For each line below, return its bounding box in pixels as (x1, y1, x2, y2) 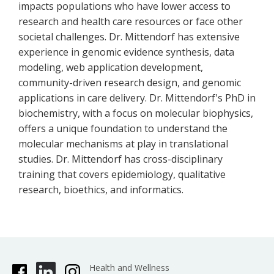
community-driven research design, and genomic (18, 76, 241, 89)
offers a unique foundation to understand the (18, 122, 228, 135)
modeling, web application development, (18, 61, 203, 74)
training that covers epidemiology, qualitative (18, 168, 226, 181)
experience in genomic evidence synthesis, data (18, 45, 234, 59)
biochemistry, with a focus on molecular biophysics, (18, 106, 253, 120)
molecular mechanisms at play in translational (18, 137, 228, 150)
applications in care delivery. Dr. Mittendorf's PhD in (18, 91, 256, 105)
